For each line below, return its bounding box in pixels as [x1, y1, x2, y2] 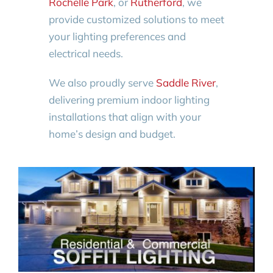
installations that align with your [48, 110, 201, 123]
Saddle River [155, 76, 216, 89]
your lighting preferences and [48, 29, 186, 43]
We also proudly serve [48, 76, 156, 89]
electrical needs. [48, 46, 123, 60]
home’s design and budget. [48, 127, 175, 140]
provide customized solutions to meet [48, 12, 224, 26]
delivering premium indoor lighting [48, 93, 210, 106]
